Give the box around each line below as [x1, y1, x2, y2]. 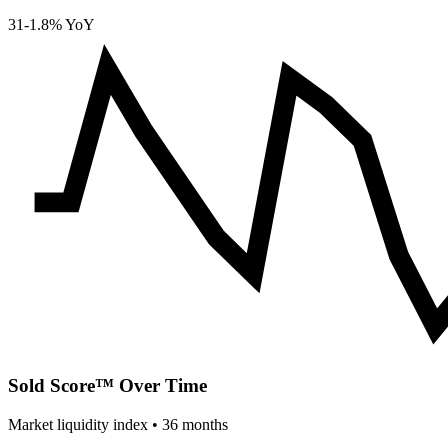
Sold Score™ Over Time [8, 375, 207, 397]
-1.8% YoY [24, 15, 95, 33]
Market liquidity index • [8, 416, 162, 433]
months [178, 416, 228, 433]
